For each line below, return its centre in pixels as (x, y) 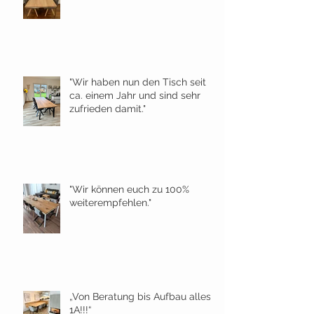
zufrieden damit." (108, 108)
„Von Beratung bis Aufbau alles (140, 296)
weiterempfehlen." (110, 202)
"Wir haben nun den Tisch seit (138, 82)
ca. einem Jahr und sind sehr (135, 95)
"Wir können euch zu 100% (129, 189)
